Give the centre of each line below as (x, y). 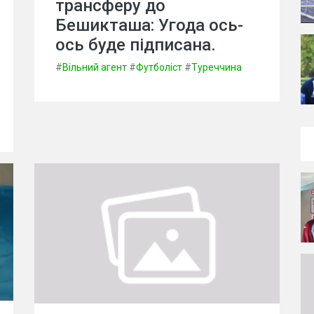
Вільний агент (95, 67)
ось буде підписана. (136, 45)
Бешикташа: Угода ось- (149, 25)
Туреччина (217, 67)
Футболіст (159, 67)
